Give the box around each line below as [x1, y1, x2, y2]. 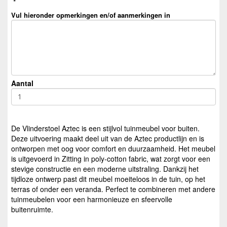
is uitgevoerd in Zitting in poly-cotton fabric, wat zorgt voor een [11, 154, 210, 164]
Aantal [11, 78, 33, 88]
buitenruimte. [11, 204, 53, 215]
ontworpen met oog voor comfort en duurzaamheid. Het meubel [11, 143, 215, 154]
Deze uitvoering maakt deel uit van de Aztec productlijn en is [11, 133, 204, 144]
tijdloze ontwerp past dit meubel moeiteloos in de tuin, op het [11, 174, 205, 184]
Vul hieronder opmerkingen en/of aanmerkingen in [11, 10, 170, 20]
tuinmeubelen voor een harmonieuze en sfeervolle [11, 194, 172, 205]
